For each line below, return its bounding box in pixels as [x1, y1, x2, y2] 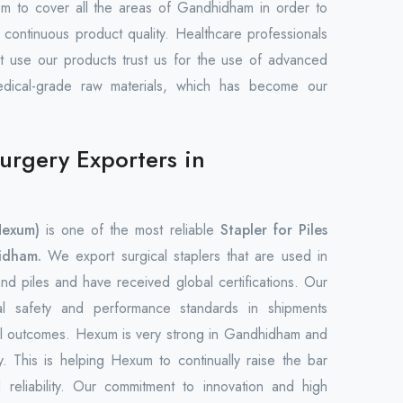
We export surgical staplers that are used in [40, 246, 328, 266]
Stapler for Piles [219, 219, 328, 240]
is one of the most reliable [45, 219, 220, 240]
